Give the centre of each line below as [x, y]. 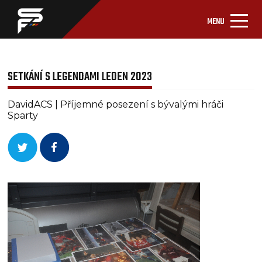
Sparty [23, 116]
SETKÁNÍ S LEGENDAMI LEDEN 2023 [80, 77]
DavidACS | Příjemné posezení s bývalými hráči [116, 104]
